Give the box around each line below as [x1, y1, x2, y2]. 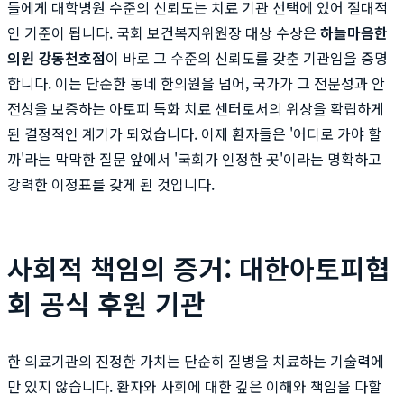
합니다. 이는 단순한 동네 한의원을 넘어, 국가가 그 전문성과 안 [7, 71, 385, 94]
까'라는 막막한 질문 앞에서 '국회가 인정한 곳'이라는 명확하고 [7, 147, 381, 170]
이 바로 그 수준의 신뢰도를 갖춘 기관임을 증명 [106, 46, 388, 69]
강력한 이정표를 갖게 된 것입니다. [7, 172, 215, 195]
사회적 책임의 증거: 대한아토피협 [7, 247, 390, 288]
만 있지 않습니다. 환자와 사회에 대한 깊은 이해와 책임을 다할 [7, 374, 381, 397]
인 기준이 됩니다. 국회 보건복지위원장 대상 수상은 [7, 21, 320, 43]
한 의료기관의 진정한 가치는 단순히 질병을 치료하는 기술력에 [7, 349, 384, 372]
